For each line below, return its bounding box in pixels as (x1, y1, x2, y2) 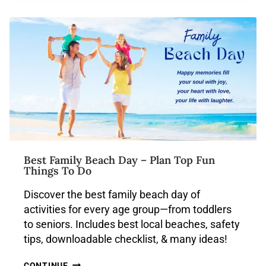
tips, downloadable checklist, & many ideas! (24, 233, 227, 245)
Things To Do (24, 164, 91, 178)
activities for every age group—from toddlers (24, 203, 232, 216)
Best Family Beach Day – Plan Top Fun (24, 153, 215, 167)
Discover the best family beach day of (24, 188, 200, 201)
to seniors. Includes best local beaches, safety (24, 218, 240, 230)
